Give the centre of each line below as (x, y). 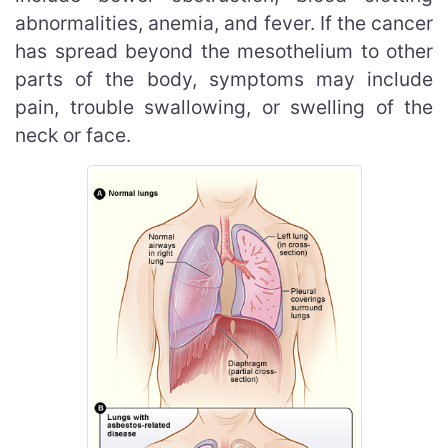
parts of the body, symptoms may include (224, 78)
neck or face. (73, 134)
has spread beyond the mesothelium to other (224, 50)
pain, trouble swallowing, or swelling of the (224, 106)
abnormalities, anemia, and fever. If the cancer (224, 22)
